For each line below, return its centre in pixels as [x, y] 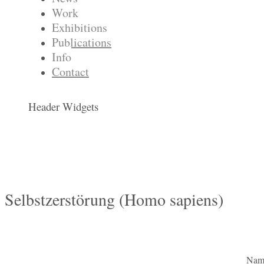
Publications [82, 42]
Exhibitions [80, 28]
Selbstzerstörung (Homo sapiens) [114, 199]
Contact [70, 72]
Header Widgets [63, 107]
